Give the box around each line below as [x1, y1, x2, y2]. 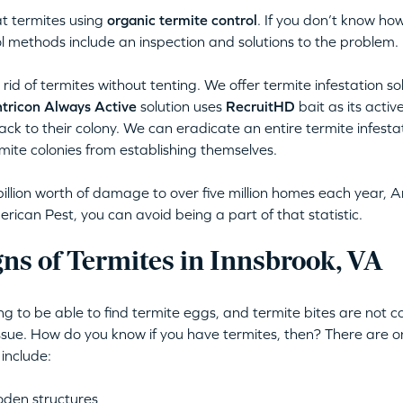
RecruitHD [225, 98, 295, 114]
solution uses [136, 98, 226, 114]
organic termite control [106, 12, 257, 28]
